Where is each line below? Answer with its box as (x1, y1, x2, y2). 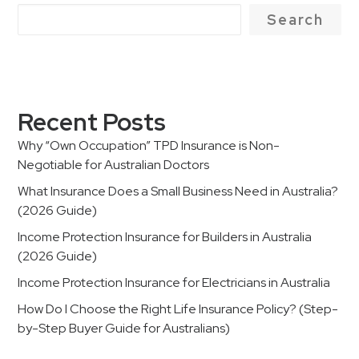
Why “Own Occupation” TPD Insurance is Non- (18, 137, 280, 154)
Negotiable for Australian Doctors (18, 156, 209, 173)
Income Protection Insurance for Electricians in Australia (18, 274, 330, 291)
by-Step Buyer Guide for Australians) (18, 320, 230, 337)
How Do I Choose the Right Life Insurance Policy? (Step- (18, 301, 338, 317)
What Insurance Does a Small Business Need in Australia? (18, 183, 338, 200)
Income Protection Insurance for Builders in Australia (18, 228, 312, 245)
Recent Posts (18, 106, 166, 138)
